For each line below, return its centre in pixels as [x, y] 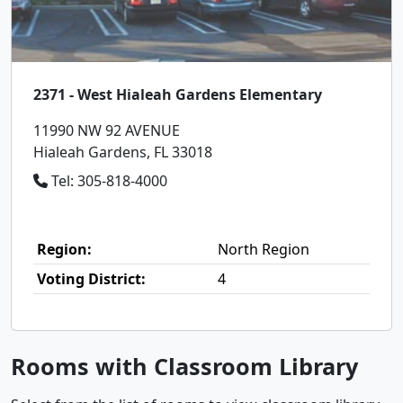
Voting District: [91, 278]
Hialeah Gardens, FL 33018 [123, 152]
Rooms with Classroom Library [184, 366]
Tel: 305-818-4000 [107, 180]
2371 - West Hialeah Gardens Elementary [178, 94]
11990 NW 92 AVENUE [107, 130]
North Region [264, 249]
